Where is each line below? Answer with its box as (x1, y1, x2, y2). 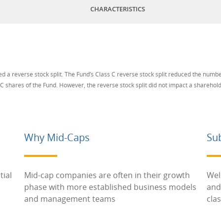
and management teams (24, 193, 115, 204)
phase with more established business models (24, 182, 196, 192)
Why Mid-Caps (24, 131, 90, 144)
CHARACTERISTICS (90, 4, 145, 13)
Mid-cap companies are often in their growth (24, 170, 190, 181)
